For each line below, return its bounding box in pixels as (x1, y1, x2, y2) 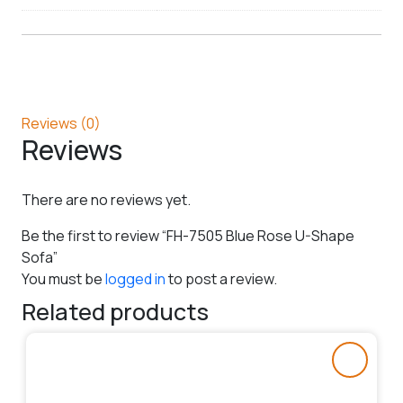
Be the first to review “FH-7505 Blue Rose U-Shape (22, 225, 354, 246)
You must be (22, 268, 105, 289)
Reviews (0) (22, 112, 101, 133)
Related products (22, 295, 209, 327)
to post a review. (166, 268, 277, 289)
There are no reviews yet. (22, 189, 191, 210)
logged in (105, 268, 166, 289)
